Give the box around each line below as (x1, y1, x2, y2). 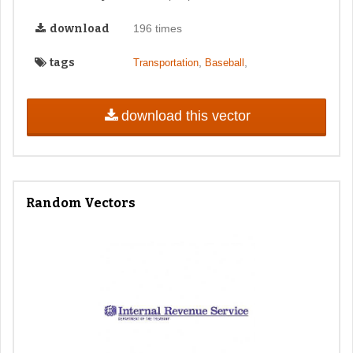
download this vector (121, 107, 251, 124)
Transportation (132, 56, 199, 69)
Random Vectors (26, 195, 136, 211)
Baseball (204, 56, 244, 69)
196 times (132, 21, 182, 35)
